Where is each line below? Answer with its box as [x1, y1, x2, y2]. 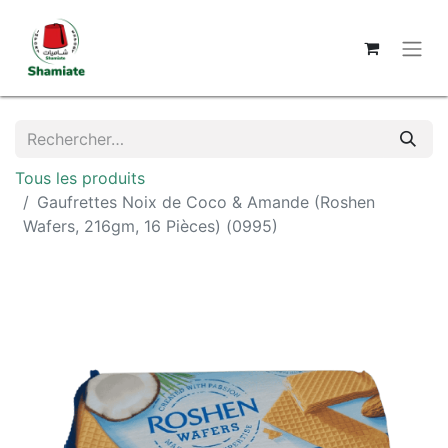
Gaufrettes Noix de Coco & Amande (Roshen [37, 192, 375, 212]
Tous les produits [15, 168, 145, 188]
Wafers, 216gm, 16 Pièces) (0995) [23, 216, 278, 236]
